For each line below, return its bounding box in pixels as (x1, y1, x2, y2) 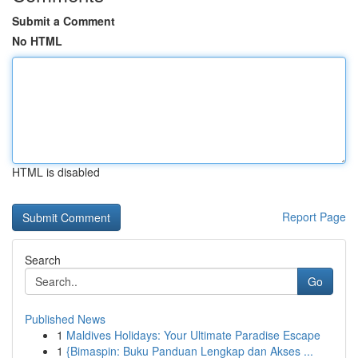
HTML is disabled (12, 164, 100, 180)
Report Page (282, 209, 346, 225)
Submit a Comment (12, 13, 115, 29)
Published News (25, 311, 105, 327)
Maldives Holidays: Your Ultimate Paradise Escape (66, 327, 320, 343)
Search (25, 252, 61, 268)
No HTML (12, 33, 62, 49)
